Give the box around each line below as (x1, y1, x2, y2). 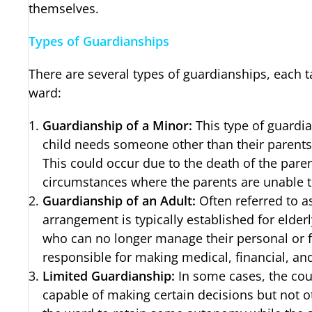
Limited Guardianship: (42, 267, 175, 285)
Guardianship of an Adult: (42, 192, 196, 210)
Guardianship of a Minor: (42, 117, 193, 134)
